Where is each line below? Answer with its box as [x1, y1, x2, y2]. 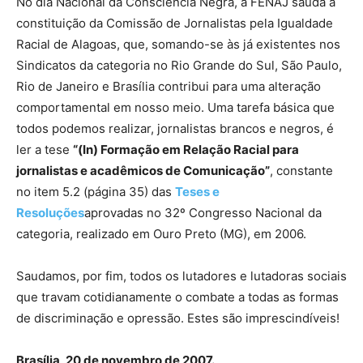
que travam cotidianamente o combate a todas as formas [16, 288, 339, 305]
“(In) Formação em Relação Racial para [73, 141, 299, 157]
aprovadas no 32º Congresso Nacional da [84, 204, 322, 220]
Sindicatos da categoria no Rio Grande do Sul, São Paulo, [16, 57, 342, 73]
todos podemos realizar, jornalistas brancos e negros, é [16, 120, 334, 136]
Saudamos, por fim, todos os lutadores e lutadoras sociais [16, 267, 347, 284]
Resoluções [16, 204, 84, 220]
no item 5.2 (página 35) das [16, 183, 175, 199]
